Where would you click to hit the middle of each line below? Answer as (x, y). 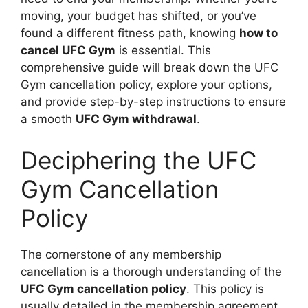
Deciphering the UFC (139, 160)
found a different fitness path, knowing (130, 33)
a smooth (48, 119)
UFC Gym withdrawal (136, 119)
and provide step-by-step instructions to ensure (153, 102)
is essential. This (163, 50)
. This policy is (225, 288)
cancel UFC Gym (68, 50)
